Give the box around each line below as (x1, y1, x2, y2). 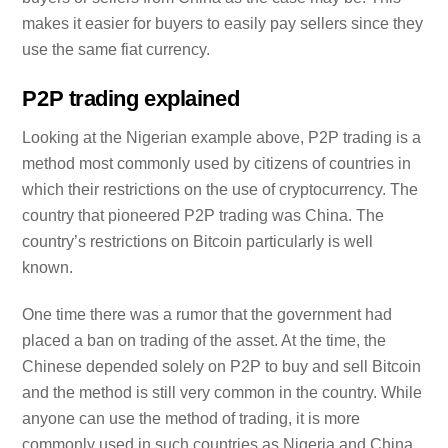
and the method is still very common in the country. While (22, 383, 423, 401)
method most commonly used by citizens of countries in (22, 154, 412, 172)
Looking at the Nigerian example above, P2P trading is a (22, 128, 422, 146)
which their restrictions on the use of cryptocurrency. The (22, 180, 419, 198)
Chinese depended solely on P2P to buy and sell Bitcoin (22, 357, 422, 375)
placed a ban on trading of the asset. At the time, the (22, 331, 387, 349)
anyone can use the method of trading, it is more (22, 409, 361, 427)
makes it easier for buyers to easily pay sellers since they (22, 14, 424, 32)
